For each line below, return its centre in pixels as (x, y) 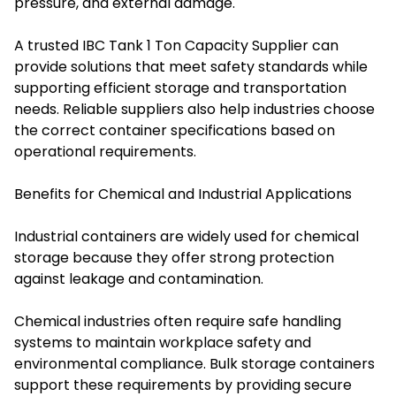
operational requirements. (105, 152)
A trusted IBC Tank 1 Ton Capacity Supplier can (176, 46)
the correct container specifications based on (175, 131)
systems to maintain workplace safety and (163, 343)
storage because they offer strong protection (174, 258)
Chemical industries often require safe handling (178, 322)
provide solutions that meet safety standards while (191, 67)
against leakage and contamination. (139, 279)
